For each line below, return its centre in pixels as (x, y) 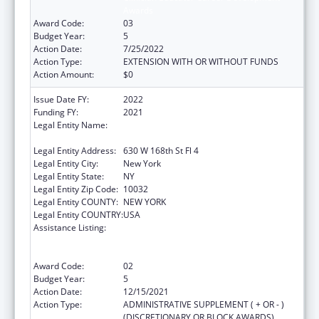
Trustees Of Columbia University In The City (209, 125)
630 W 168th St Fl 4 (161, 150)
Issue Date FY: (61, 99)
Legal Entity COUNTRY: (78, 214)
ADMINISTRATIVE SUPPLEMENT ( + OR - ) (204, 304)
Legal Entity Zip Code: (76, 189)
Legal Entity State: (69, 176)
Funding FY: (56, 112)
